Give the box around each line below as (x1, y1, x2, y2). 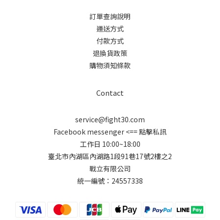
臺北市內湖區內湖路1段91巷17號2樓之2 (48, 151, 172, 162)
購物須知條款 (89, 60, 131, 71)
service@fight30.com (75, 114, 145, 125)
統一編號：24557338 (77, 176, 143, 186)
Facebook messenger (54, 127, 124, 137)
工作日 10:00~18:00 (80, 139, 140, 149)
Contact (96, 87, 124, 98)
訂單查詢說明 (89, 11, 131, 22)
